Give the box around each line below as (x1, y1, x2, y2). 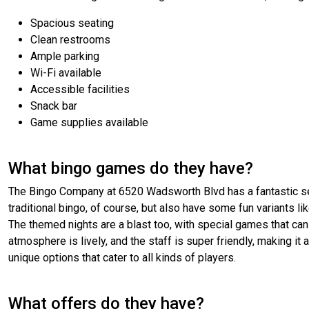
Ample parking (30, 50, 99, 63)
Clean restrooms (30, 33, 110, 47)
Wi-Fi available (30, 66, 101, 80)
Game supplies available (30, 116, 148, 130)
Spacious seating (30, 17, 114, 30)
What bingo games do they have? (8, 159, 253, 179)
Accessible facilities (30, 83, 130, 97)
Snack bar (30, 99, 77, 113)
